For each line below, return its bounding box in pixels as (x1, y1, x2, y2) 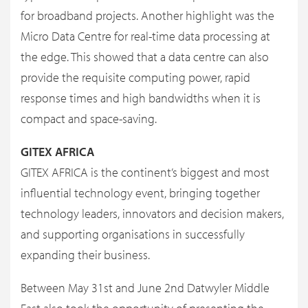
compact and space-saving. (21, 111, 157, 127)
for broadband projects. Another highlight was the (21, 8, 274, 24)
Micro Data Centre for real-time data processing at (21, 28, 270, 45)
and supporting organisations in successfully (21, 226, 245, 243)
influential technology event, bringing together (21, 185, 260, 201)
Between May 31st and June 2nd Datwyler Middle (21, 280, 269, 296)
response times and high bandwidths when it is (21, 90, 261, 107)
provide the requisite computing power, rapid (21, 69, 250, 86)
